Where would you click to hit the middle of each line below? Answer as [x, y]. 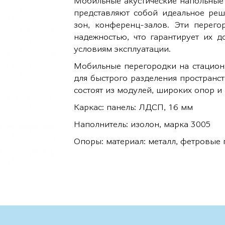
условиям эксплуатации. [123, 49]
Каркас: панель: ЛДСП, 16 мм [134, 107]
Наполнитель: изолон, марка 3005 [143, 125]
